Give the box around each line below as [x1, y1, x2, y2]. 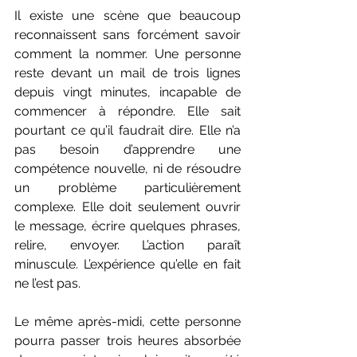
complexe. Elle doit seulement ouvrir [14, 199, 241, 215]
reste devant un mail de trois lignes [14, 65, 241, 81]
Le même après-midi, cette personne [14, 314, 241, 330]
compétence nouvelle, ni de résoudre [14, 161, 241, 177]
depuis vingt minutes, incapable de [14, 84, 241, 100]
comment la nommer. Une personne [14, 46, 241, 62]
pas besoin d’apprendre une [14, 142, 241, 158]
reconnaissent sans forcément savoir [14, 27, 241, 43]
